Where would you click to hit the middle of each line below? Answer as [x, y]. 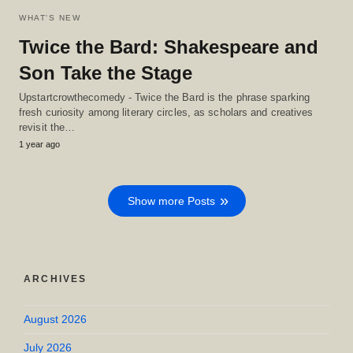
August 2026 [55, 320]
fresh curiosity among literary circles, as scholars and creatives [166, 113]
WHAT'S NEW [50, 18]
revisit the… [47, 128]
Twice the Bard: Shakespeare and [169, 47]
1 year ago [39, 145]
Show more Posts [171, 201]
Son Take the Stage [106, 73]
